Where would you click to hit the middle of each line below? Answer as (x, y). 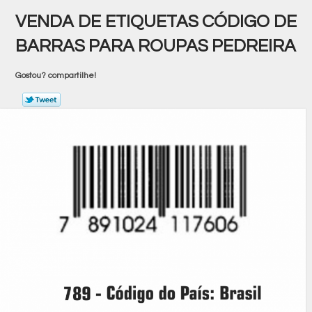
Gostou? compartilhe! (55, 76)
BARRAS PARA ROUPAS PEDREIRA (156, 46)
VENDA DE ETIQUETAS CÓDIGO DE (156, 22)
